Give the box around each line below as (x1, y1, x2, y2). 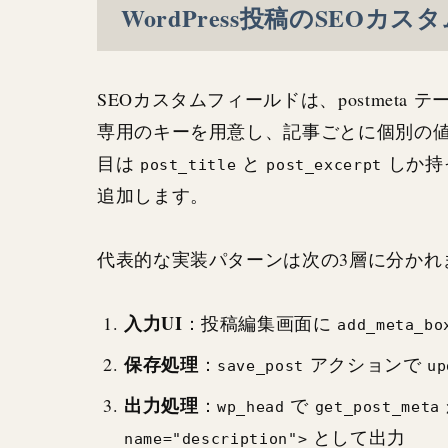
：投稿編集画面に (182, 310, 338, 335)
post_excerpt (266, 155, 382, 173)
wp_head (217, 397, 285, 415)
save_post (217, 356, 304, 374)
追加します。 (97, 182, 209, 207)
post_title (139, 155, 237, 173)
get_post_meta (314, 397, 440, 415)
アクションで (303, 351, 428, 376)
